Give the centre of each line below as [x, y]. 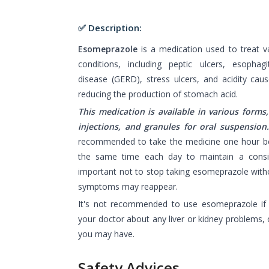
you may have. [107, 234]
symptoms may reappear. [128, 186]
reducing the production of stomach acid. [158, 94]
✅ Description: [110, 27]
